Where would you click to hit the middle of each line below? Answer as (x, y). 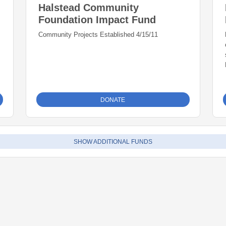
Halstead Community (89, 8)
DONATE (113, 100)
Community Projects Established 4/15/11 (98, 35)
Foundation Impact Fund (97, 20)
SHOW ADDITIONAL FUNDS (113, 142)
